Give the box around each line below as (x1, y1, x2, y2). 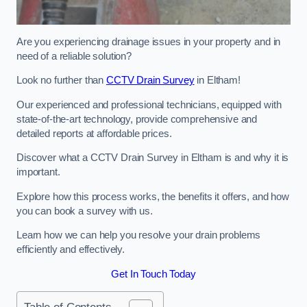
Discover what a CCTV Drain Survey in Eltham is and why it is (16, 152, 289, 164)
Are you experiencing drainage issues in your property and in (16, 36, 281, 47)
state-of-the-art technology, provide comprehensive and (16, 113, 258, 125)
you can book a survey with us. (16, 205, 156, 217)
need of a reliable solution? (16, 50, 134, 62)
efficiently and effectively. (16, 244, 125, 256)
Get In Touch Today (111, 268, 196, 280)
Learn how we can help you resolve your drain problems (16, 230, 261, 241)
